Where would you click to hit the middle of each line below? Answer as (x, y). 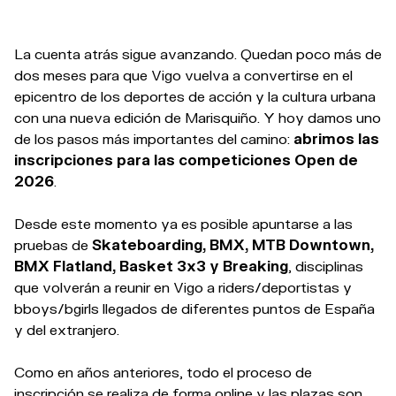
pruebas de (53, 245)
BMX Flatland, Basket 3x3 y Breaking (151, 266)
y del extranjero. (67, 330)
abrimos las (336, 139)
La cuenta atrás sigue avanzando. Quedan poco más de (198, 54)
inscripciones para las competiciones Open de (186, 160)
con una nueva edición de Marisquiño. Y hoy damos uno (198, 118)
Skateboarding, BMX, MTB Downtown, (233, 245)
